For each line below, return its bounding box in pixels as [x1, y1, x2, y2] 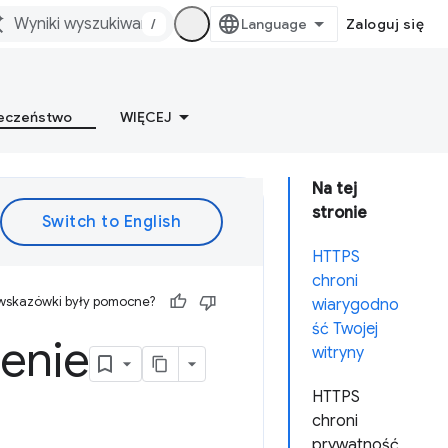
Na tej [312, 179, 357, 199]
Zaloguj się [345, 15, 424, 33]
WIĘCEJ [120, 108, 172, 126]
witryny [312, 343, 364, 363]
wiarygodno [312, 295, 399, 315]
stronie [312, 203, 367, 223]
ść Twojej [312, 319, 378, 339]
